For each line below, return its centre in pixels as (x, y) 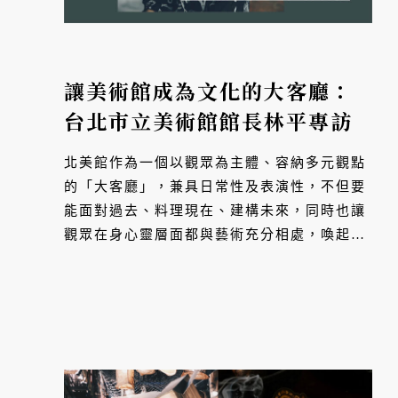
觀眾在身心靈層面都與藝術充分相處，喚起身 (215, 235)
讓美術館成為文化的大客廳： (208, 92)
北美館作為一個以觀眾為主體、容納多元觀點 (215, 163)
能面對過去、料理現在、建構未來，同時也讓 (215, 211)
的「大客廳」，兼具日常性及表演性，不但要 (215, 187)
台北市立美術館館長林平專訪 (208, 122)
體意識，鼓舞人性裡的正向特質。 (177, 259)
